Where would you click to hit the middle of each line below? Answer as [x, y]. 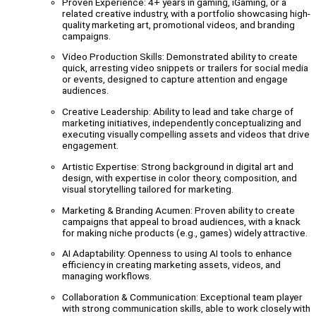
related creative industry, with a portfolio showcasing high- [186, 13]
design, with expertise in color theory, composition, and [180, 177]
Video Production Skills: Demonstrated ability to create [180, 57]
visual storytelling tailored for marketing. [148, 189]
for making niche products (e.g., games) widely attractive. [185, 232]
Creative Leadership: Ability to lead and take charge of [178, 112]
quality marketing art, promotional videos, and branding [178, 24]
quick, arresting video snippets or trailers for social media [185, 68]
